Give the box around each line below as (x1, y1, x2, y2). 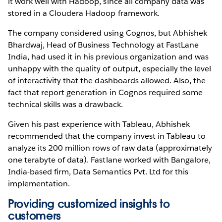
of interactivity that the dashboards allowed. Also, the (8, 75, 206, 86)
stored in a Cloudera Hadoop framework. (8, 8, 160, 19)
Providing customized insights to (8, 197, 170, 211)
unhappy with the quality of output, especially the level (8, 63, 212, 74)
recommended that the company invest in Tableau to (8, 131, 206, 142)
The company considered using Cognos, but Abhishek (8, 28, 207, 39)
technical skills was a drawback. (8, 99, 123, 110)
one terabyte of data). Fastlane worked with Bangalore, (8, 155, 211, 166)
